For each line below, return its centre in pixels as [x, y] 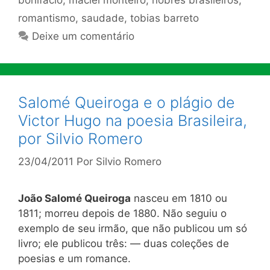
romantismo [47, 18]
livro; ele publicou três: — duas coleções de [124, 243]
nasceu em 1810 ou [179, 198]
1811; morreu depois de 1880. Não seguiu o [122, 213]
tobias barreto [165, 18]
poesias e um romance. [74, 259]
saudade [103, 18]
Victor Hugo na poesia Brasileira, [133, 120]
